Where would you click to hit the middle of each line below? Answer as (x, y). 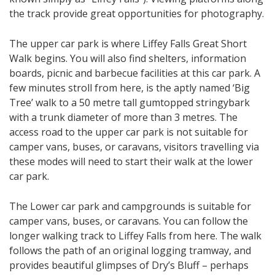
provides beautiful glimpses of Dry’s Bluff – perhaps (129, 265)
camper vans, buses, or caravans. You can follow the (129, 221)
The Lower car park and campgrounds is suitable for (130, 206)
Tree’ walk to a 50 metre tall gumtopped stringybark (130, 102)
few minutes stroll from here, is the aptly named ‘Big (130, 87)
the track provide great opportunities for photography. (137, 13)
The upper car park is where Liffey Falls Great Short (128, 43)
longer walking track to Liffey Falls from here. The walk (135, 235)
